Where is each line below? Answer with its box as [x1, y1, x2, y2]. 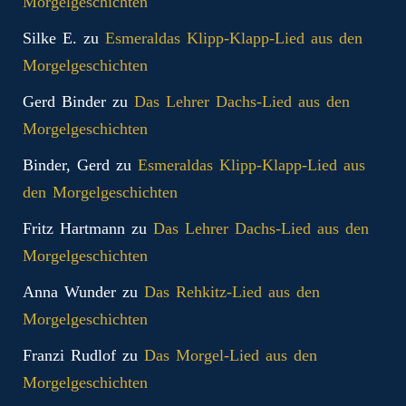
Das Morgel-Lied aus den [144, 346, 317, 365]
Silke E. [23, 29, 77, 48]
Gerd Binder [23, 92, 106, 111]
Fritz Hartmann [23, 219, 125, 238]
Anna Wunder [23, 283, 116, 302]
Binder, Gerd [23, 156, 110, 175]
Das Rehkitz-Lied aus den [144, 283, 320, 302]
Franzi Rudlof [23, 346, 116, 365]
